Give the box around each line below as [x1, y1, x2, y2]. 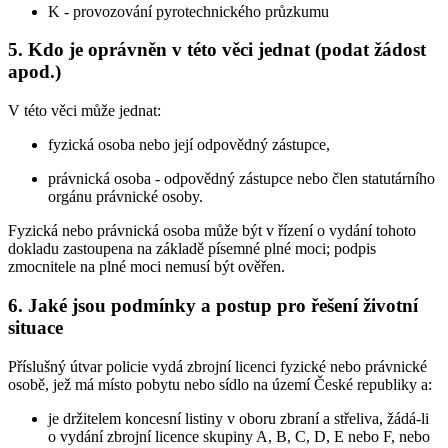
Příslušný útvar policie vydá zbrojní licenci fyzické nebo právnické [8, 357, 427, 375]
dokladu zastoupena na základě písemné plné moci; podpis [8, 240, 376, 258]
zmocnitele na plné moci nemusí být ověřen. [8, 258, 285, 276]
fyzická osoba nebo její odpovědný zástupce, [48, 136, 330, 154]
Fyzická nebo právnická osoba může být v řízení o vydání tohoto [8, 222, 416, 240]
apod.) [8, 61, 61, 83]
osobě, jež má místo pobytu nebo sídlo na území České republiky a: [8, 375, 432, 393]
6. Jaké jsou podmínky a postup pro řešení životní [8, 294, 418, 316]
